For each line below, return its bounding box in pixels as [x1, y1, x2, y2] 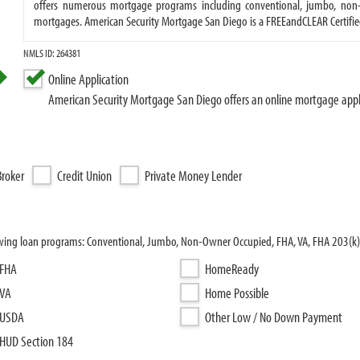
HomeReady [205, 260, 259, 278]
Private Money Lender [145, 166, 242, 185]
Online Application [48, 70, 129, 88]
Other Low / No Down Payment [205, 308, 342, 326]
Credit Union [57, 166, 112, 185]
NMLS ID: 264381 [23, 46, 81, 60]
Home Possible [205, 284, 269, 302]
